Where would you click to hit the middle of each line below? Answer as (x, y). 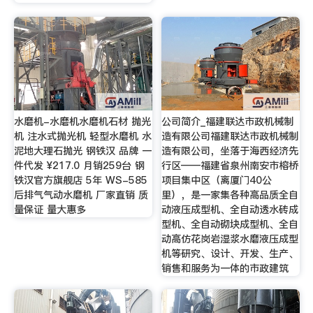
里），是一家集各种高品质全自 (230, 195)
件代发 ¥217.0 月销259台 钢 (79, 165)
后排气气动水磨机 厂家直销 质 (81, 195)
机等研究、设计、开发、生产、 (230, 253)
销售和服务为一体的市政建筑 (225, 268)
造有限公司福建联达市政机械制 (230, 136)
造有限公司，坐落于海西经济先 (230, 151)
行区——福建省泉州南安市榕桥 (230, 165)
